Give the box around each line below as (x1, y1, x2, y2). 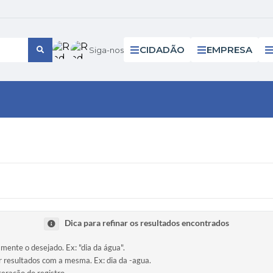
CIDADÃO (140, 44, 185, 55)
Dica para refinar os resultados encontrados (65, 218, 229, 229)
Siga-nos (89, 44, 124, 55)
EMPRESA (207, 44, 252, 55)
